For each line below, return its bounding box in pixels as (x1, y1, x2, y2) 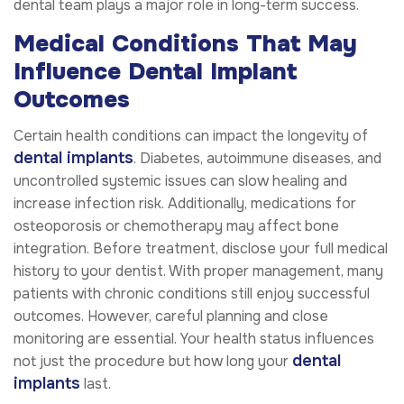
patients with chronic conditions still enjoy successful (14, 283, 370, 303)
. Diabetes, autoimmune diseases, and (133, 148, 381, 168)
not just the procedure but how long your (14, 351, 292, 371)
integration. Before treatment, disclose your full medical (14, 238, 388, 258)
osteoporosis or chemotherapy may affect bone (14, 216, 339, 235)
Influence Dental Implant (14, 56, 297, 87)
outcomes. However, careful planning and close (14, 306, 328, 326)
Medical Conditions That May (14, 28, 357, 59)
